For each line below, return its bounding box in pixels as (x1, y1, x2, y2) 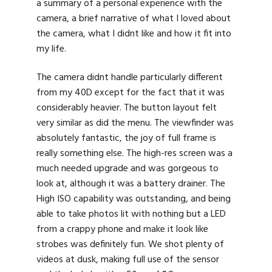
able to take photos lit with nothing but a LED (36, 206, 226, 223)
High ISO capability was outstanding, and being (36, 191, 231, 208)
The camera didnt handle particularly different (36, 70, 223, 86)
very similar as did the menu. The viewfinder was (36, 115, 234, 132)
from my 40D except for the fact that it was (36, 85, 225, 101)
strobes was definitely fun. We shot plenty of (36, 237, 224, 253)
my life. (36, 41, 66, 57)
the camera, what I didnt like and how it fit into (36, 25, 231, 42)
